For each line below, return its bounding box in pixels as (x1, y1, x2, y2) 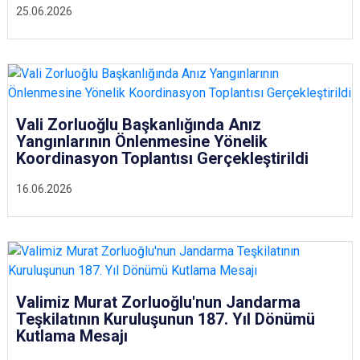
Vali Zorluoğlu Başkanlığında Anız (16, 115, 261, 134)
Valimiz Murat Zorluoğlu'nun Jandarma (16, 292, 301, 312)
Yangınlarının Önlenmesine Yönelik (16, 132, 268, 151)
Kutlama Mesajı (16, 326, 128, 346)
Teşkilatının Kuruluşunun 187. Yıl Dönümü (16, 309, 315, 329)
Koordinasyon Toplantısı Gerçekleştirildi (16, 149, 309, 168)
